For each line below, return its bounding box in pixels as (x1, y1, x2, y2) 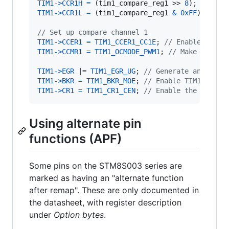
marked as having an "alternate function (29, 172, 184, 183)
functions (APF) (29, 131, 122, 147)
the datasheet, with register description (29, 197, 181, 208)
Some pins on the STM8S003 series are (29, 160, 182, 171)
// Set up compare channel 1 (37, 28, 148, 37)
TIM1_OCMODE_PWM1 (95, 48, 160, 56)
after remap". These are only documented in (29, 185, 199, 195)
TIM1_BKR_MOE (86, 77, 135, 85)
